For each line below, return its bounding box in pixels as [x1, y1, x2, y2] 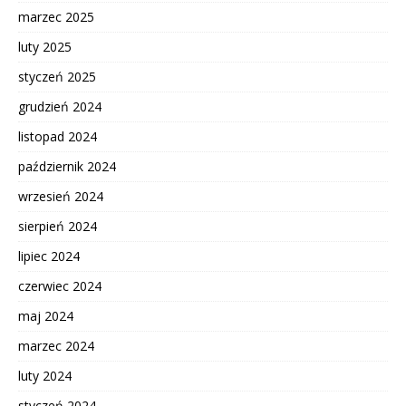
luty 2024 [18, 366, 72, 384]
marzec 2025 [18, 7, 94, 25]
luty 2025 [18, 37, 72, 55]
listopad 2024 [18, 127, 97, 145]
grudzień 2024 [18, 97, 101, 115]
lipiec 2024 [18, 246, 80, 265]
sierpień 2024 [18, 217, 97, 235]
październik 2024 [18, 157, 116, 175]
